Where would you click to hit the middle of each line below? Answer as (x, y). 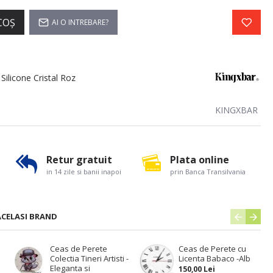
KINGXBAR (236, 110)
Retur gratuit (79, 159)
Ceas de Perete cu (212, 249)
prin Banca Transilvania (208, 171)
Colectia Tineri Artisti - (89, 258)
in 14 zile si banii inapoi (83, 171)
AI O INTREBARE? (80, 22)
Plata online (200, 159)
